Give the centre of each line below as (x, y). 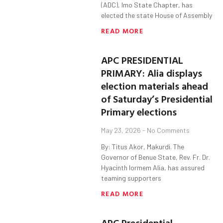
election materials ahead (155, 86)
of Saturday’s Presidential (157, 99)
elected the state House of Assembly (157, 15)
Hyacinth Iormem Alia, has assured (153, 168)
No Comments (168, 130)
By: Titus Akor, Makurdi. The (143, 147)
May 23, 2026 (122, 130)
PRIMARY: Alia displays (152, 73)
